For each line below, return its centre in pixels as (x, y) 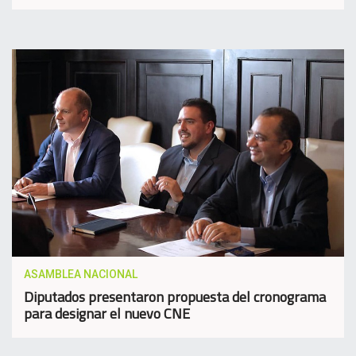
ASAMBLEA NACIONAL (81, 275)
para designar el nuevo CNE (107, 314)
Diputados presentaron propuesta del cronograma (175, 297)
